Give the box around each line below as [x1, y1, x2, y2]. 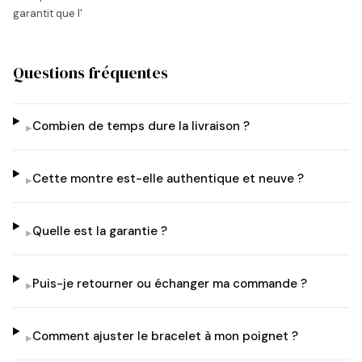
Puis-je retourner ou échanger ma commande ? [32, 276, 307, 292]
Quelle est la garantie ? [32, 223, 167, 239]
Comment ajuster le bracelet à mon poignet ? [32, 328, 298, 344]
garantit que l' [13, 6, 82, 20]
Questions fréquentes [13, 61, 168, 84]
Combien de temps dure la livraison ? [32, 118, 250, 134]
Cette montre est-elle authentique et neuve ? [32, 170, 304, 187]
